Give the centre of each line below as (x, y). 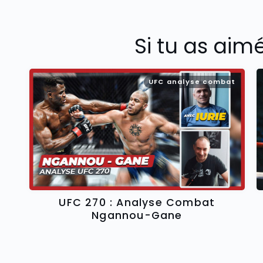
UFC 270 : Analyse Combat (137, 202)
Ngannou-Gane (137, 215)
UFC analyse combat (192, 81)
